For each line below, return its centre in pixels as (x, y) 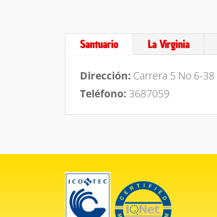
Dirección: (106, 76)
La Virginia (169, 45)
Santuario (99, 45)
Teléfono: (103, 94)
